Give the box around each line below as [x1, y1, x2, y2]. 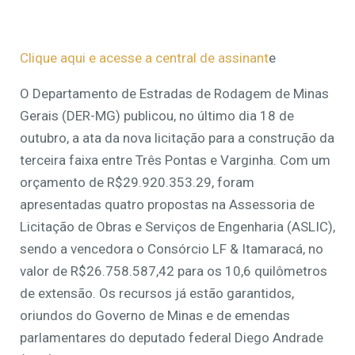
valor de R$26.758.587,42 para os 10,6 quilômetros [20, 263, 327, 279]
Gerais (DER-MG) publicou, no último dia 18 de [20, 108, 294, 124]
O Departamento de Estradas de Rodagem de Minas [20, 86, 329, 101]
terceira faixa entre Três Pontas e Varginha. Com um [20, 152, 330, 168]
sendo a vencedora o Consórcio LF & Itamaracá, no [20, 241, 323, 257]
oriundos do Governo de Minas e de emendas [20, 307, 290, 323]
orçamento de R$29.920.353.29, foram [20, 174, 254, 190]
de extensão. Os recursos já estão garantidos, [20, 285, 294, 301]
